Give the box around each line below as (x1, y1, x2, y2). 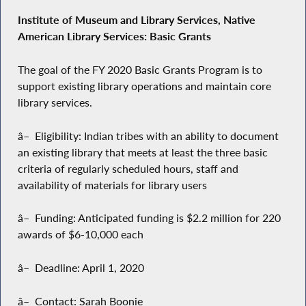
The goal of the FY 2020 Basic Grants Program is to (17, 62, 262, 76)
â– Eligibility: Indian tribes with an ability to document (17, 128, 279, 143)
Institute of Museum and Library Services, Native (17, 13, 255, 27)
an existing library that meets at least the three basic (17, 145, 268, 159)
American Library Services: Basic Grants (17, 29, 211, 44)
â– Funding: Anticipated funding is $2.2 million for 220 (17, 211, 281, 225)
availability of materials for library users (17, 178, 207, 192)
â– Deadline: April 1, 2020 (17, 260, 144, 275)
